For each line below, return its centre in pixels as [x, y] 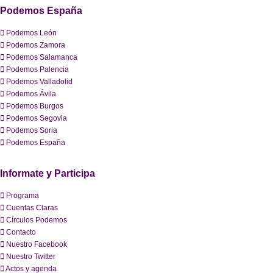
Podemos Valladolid [39, 82]
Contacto [21, 232]
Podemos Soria [32, 130]
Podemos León [31, 33]
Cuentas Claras [32, 208]
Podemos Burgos [35, 106]
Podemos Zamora [36, 45]
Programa [23, 196]
